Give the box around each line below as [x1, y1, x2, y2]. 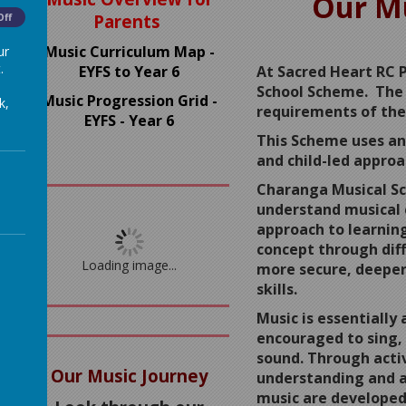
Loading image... [82, 256, 178, 274]
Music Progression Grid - [41, 91, 217, 111]
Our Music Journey [50, 364, 208, 387]
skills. [256, 279, 301, 299]
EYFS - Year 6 [84, 111, 175, 130]
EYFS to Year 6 [79, 62, 180, 82]
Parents [93, 10, 166, 33]
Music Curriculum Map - [43, 42, 215, 62]
